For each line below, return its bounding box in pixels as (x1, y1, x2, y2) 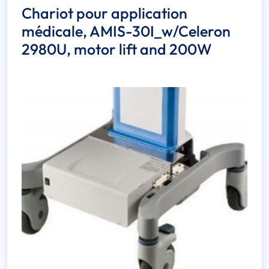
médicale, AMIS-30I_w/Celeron (22, 22, 231, 41)
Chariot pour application (22, 4, 187, 23)
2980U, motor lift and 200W (22, 40, 212, 59)
